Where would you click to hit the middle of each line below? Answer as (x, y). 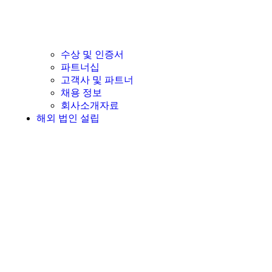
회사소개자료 (90, 106)
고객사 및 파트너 (97, 80)
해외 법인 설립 (68, 118)
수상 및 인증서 (92, 55)
